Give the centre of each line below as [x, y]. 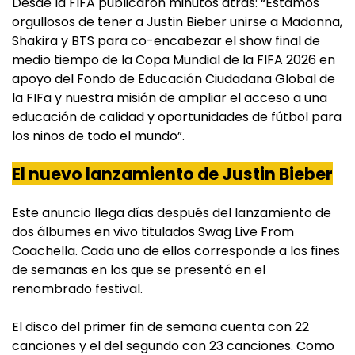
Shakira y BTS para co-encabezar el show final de [166, 40]
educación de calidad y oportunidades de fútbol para [177, 116]
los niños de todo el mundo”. [98, 136]
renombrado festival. [77, 288]
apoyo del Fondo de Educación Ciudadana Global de [174, 78]
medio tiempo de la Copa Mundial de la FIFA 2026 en [174, 59]
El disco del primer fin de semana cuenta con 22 [160, 326]
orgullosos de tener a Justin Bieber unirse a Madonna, [177, 21]
